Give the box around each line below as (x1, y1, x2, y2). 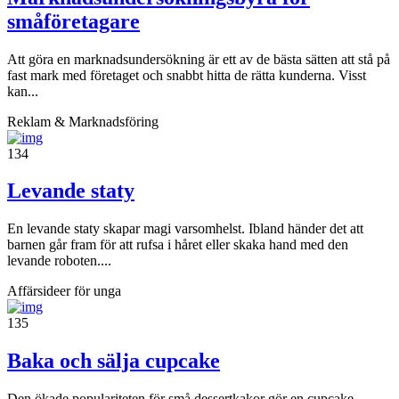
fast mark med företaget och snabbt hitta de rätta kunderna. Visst (7, 67, 366, 83)
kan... (7, 83, 38, 99)
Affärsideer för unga (7, 283, 121, 299)
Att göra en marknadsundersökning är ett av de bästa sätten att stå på (7, 51, 390, 67)
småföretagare (7, 9, 140, 33)
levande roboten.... (7, 253, 111, 269)
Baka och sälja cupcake (7, 349, 220, 373)
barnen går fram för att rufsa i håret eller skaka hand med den (7, 237, 348, 253)
